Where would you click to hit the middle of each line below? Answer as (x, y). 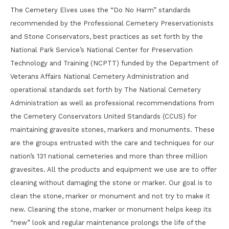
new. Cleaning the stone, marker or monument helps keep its (111, 209)
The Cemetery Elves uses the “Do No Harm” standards (100, 10)
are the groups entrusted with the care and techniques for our (112, 143)
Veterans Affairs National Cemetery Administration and (99, 76)
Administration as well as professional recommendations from (112, 103)
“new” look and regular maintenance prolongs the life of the (108, 223)
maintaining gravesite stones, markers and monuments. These (112, 130)
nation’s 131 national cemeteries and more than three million (109, 156)
